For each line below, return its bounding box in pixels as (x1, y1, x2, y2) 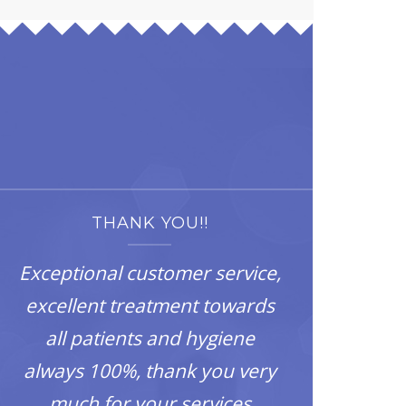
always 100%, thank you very (23, 358, 276, 383)
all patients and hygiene (44, 325, 255, 351)
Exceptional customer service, (18, 260, 281, 285)
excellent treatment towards (24, 293, 275, 318)
